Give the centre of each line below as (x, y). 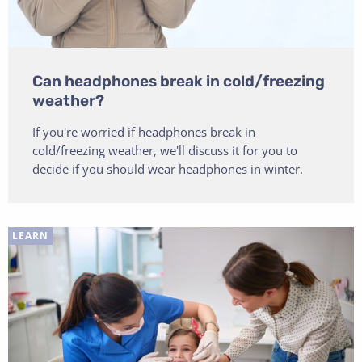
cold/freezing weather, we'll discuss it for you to (165, 150)
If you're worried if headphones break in (144, 131)
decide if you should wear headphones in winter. (168, 168)
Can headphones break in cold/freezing (179, 81)
